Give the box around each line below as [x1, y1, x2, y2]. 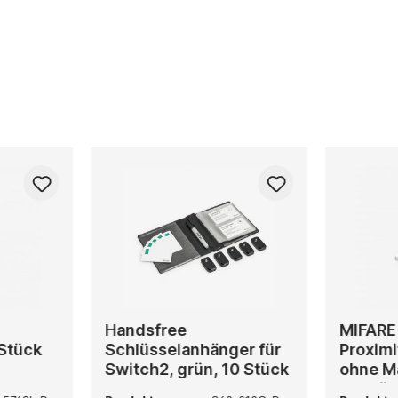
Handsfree [104, 320, 187, 339]
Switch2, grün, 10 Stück [104, 359, 289, 378]
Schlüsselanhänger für [104, 339, 281, 359]
